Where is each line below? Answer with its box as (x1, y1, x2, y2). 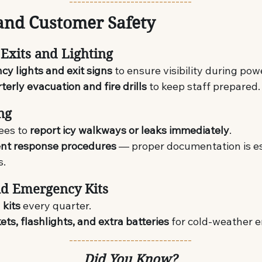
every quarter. (20, 198, 92, 212)
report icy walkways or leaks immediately (30, 123, 230, 137)
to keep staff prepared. (147, 79, 261, 93)
